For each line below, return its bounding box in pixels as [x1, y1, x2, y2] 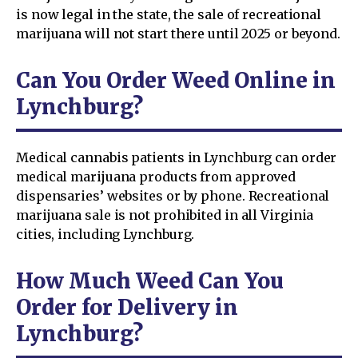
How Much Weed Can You [16, 267, 284, 294]
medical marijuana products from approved [16, 168, 296, 185]
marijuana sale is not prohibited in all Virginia [16, 206, 314, 223]
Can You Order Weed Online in [16, 66, 336, 93]
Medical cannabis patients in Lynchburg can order [16, 149, 337, 165]
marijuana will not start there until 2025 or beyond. [16, 25, 341, 42]
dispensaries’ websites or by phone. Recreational [16, 187, 330, 204]
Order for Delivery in [16, 293, 238, 320]
